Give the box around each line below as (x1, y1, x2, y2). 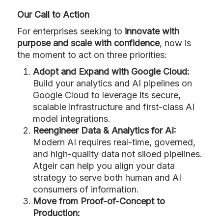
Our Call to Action (17, 9, 89, 20)
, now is (160, 37, 191, 48)
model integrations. (33, 113, 110, 124)
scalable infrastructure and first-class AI (33, 101, 194, 112)
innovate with (125, 26, 179, 36)
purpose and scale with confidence (17, 37, 160, 48)
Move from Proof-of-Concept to (33, 195, 165, 206)
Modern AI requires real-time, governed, (33, 137, 195, 147)
